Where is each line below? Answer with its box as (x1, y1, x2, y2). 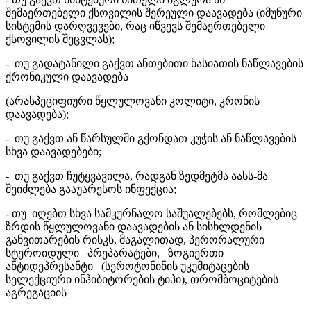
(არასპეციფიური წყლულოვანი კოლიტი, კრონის (6, 94, 260, 107)
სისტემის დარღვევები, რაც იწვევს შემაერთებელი (6, 19, 265, 32)
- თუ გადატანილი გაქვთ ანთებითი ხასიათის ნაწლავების (6, 57, 303, 69)
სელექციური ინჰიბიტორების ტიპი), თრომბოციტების (6, 273, 278, 285)
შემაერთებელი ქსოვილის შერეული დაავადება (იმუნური (6, 6, 302, 19)
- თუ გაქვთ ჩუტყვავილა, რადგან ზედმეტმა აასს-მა (6, 169, 268, 182)
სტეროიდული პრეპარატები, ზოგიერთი (6, 246, 229, 259)
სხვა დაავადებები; (6, 145, 101, 158)
